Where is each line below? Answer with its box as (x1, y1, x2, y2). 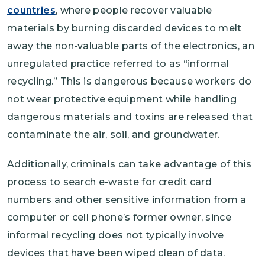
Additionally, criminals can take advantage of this (7, 158, 252, 170)
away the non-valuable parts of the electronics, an (7, 40, 255, 51)
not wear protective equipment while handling (7, 93, 237, 105)
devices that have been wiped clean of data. (7, 247, 225, 258)
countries (7, 4, 56, 16)
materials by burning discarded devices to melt (7, 22, 242, 34)
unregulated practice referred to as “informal (7, 57, 230, 69)
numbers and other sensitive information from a (7, 193, 247, 205)
